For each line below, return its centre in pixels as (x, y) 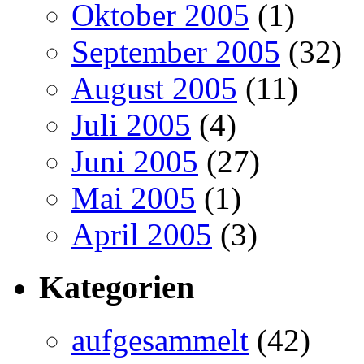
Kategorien (117, 288)
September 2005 (176, 52)
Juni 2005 (135, 162)
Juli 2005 (131, 125)
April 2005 (142, 235)
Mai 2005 (134, 198)
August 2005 (154, 89)
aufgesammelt (160, 340)
